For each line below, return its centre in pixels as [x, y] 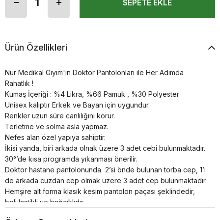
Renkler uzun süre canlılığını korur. [60, 116]
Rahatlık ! [19, 83]
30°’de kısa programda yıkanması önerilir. [71, 159]
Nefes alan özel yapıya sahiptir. [55, 137]
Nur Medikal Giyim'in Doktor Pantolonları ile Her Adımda [94, 72]
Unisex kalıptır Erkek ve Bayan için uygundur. [77, 105]
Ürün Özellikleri [36, 47]
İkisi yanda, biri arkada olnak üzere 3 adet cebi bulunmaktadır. [105, 148]
